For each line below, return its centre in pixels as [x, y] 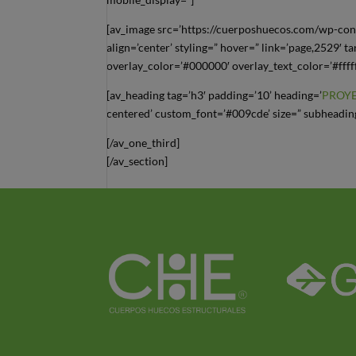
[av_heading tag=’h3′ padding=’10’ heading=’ [215, 95]
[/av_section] [137, 161]
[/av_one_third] [143, 143]
